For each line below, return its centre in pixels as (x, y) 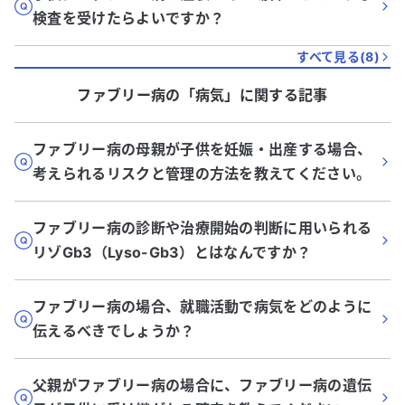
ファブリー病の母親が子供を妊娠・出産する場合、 (202, 149)
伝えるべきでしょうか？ (114, 331)
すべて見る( (331, 57)
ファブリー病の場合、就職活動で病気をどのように (202, 306)
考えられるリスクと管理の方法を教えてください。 (202, 174)
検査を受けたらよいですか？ (129, 18)
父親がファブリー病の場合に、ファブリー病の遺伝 (202, 385)
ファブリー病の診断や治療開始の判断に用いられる (202, 228)
